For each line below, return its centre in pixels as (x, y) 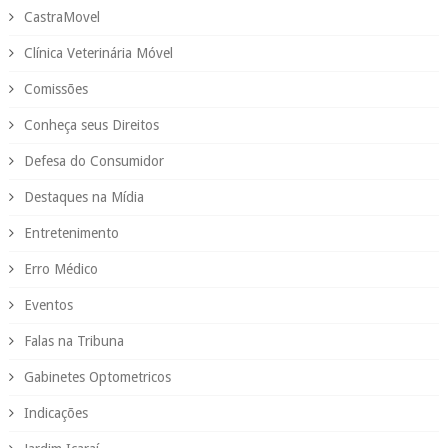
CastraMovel (61, 16)
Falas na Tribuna (73, 340)
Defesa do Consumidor (93, 160)
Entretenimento (71, 232)
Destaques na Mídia (83, 196)
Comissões (55, 88)
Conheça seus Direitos (91, 124)
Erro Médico (60, 268)
